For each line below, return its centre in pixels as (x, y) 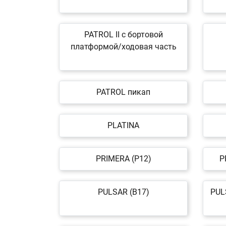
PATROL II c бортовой (123, 35)
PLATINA (123, 125)
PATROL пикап (123, 92)
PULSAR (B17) (123, 192)
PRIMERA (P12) (123, 159)
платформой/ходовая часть (123, 47)
